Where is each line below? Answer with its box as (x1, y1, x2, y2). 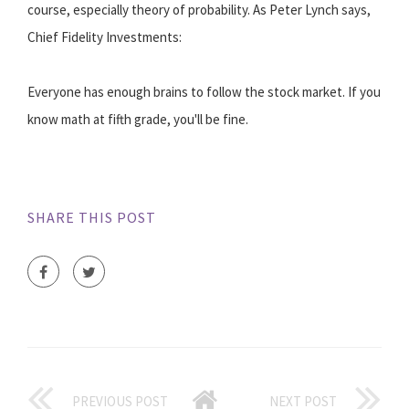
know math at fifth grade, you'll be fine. (27, 110, 248, 129)
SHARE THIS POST (27, 208, 156, 227)
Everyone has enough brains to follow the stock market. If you (27, 83, 381, 101)
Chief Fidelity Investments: (27, 28, 182, 47)
